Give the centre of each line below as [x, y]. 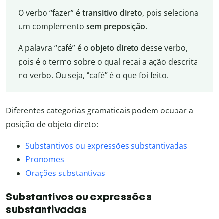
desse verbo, [163, 48]
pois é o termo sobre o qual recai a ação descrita [108, 62]
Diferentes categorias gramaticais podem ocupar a [99, 111]
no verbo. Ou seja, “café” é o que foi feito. [93, 76]
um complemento [52, 27]
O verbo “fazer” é [50, 13]
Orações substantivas [65, 173]
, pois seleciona [170, 13]
